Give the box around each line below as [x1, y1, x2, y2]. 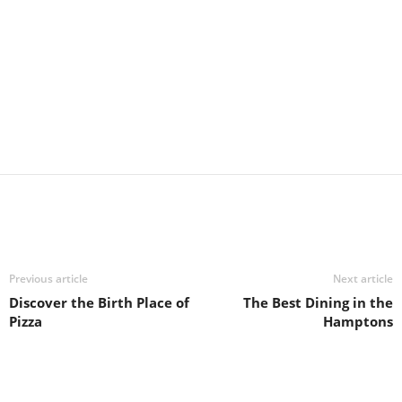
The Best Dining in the [243, 293, 393, 311]
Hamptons [323, 312, 393, 330]
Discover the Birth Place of [9, 293, 189, 311]
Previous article [9, 271, 88, 286]
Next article [333, 271, 393, 286]
